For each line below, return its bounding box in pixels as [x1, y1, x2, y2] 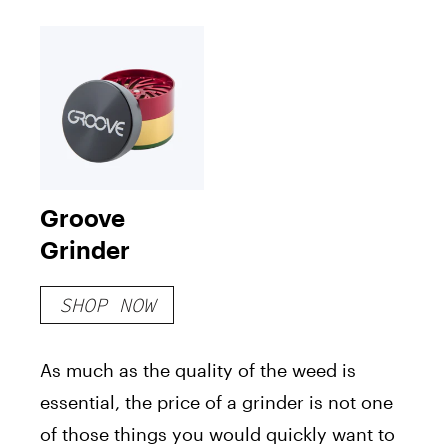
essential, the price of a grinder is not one [40, 390, 393, 413]
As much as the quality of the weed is [40, 358, 356, 381]
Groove [40, 202, 125, 232]
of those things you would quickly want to [40, 422, 395, 445]
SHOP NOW [59, 291, 155, 317]
